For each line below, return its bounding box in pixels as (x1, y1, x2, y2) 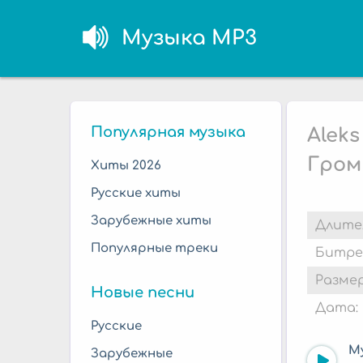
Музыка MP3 (122, 26, 257, 49)
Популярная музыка (91, 124, 246, 140)
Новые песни (91, 284, 194, 301)
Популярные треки (91, 241, 218, 255)
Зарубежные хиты (91, 214, 211, 228)
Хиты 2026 (91, 159, 161, 173)
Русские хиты (91, 186, 181, 200)
